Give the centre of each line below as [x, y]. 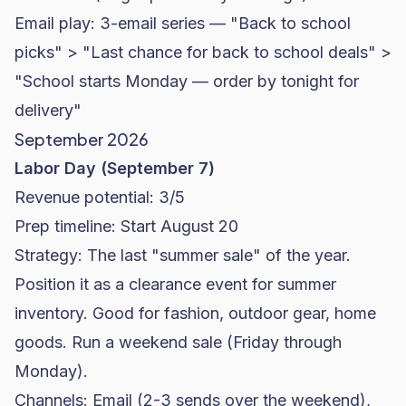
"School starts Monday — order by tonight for [187, 81]
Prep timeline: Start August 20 [126, 226]
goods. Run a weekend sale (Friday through [178, 342]
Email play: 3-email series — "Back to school [183, 23]
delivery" [48, 110]
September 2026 [82, 139]
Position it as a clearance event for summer [175, 284]
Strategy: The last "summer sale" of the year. [183, 255]
